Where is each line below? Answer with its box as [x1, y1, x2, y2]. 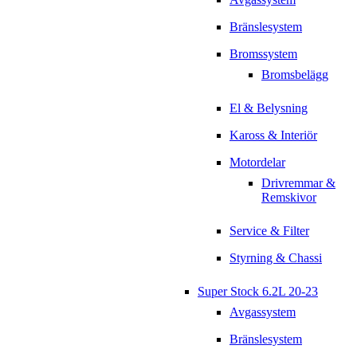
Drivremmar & [261, 176, 335, 190]
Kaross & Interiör [229, 128, 317, 143]
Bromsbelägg [261, 68, 328, 82]
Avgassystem [229, 305, 296, 320]
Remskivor [261, 190, 316, 205]
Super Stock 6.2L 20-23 [198, 284, 318, 299]
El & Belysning [229, 101, 308, 116]
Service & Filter [229, 224, 309, 238]
